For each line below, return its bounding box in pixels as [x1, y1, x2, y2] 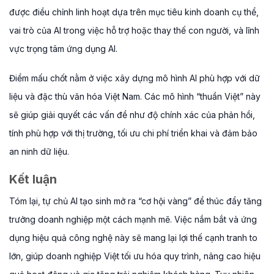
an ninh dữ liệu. [9, 146, 69, 157]
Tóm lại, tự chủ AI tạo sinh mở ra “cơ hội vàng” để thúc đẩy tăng [9, 196, 262, 207]
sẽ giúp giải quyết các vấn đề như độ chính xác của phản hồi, [9, 109, 255, 120]
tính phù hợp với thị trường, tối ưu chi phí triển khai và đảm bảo [9, 127, 257, 138]
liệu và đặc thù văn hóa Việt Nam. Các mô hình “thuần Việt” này [9, 91, 261, 102]
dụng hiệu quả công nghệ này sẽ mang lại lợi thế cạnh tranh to [9, 232, 257, 243]
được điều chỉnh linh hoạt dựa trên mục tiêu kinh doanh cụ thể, [9, 6, 259, 17]
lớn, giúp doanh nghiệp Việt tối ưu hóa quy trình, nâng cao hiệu [9, 251, 261, 262]
